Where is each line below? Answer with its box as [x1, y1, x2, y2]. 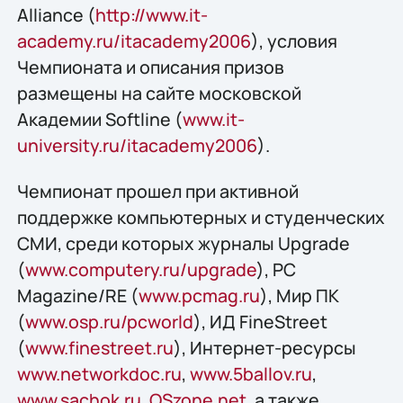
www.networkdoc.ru [16, 362, 182, 387]
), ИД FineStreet [193, 309, 327, 335]
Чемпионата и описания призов [16, 54, 284, 79]
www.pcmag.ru [138, 283, 260, 309]
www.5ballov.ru [189, 362, 312, 387]
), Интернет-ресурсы [173, 336, 356, 361]
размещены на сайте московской [16, 80, 301, 105]
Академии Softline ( [16, 106, 183, 131]
